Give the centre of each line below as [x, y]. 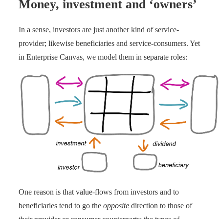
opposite [116, 205]
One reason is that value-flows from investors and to [99, 192]
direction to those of [161, 205]
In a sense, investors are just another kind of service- [99, 29]
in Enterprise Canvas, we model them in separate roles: [103, 57]
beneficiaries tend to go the [61, 205]
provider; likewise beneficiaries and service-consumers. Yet [109, 43]
